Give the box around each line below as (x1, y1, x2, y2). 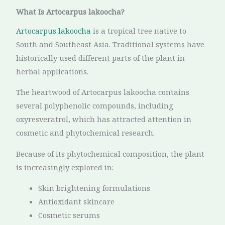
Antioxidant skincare (38, 196, 115, 207)
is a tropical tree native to (91, 25, 187, 36)
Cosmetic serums (38, 210, 100, 220)
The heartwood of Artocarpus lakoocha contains (16, 87, 190, 97)
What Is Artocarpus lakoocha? (16, 7, 125, 17)
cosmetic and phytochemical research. (16, 128, 155, 138)
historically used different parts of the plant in (16, 52, 185, 63)
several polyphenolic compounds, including (16, 100, 174, 111)
